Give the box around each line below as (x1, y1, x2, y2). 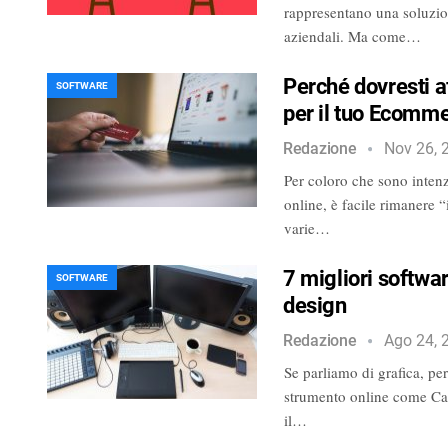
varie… (284, 217, 330, 238)
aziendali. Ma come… (284, 25, 421, 46)
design (283, 292, 347, 318)
